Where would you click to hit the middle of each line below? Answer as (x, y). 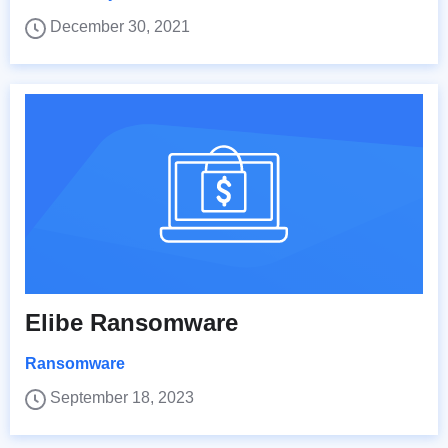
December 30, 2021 (120, 27)
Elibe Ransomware (131, 323)
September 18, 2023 (122, 398)
